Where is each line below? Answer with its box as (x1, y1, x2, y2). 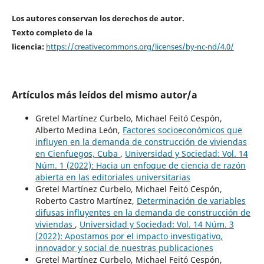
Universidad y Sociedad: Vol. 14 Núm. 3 (79, 219, 234, 230)
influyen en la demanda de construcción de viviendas (35, 136, 247, 148)
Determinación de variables (136, 195, 246, 207)
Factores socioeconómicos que (122, 124, 242, 136)
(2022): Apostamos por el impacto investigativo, (35, 230, 223, 242)
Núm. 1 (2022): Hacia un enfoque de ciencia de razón (35, 160, 246, 171)
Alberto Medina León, (35, 124, 123, 136)
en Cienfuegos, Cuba (35, 148, 120, 160)
